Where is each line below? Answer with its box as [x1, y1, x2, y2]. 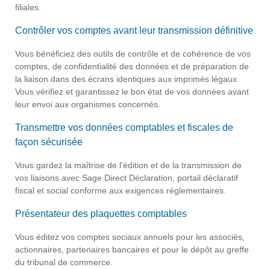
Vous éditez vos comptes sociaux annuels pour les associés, [15, 231, 245, 242]
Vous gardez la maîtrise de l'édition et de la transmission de [15, 160, 242, 170]
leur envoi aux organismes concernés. [15, 99, 160, 109]
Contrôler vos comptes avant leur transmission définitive [15, 25, 253, 36]
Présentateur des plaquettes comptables [15, 208, 187, 219]
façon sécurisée [15, 136, 83, 147]
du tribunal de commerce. [15, 257, 113, 267]
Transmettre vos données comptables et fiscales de [15, 122, 233, 133]
